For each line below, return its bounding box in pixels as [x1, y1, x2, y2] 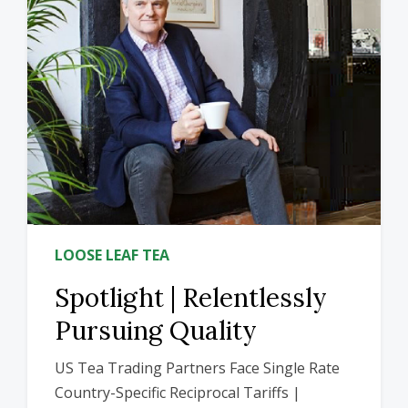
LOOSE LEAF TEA [55, 245, 169, 266]
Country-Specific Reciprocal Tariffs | [55, 382, 301, 403]
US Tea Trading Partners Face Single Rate [55, 358, 340, 379]
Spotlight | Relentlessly [55, 281, 327, 315]
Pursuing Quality [55, 314, 257, 348]
